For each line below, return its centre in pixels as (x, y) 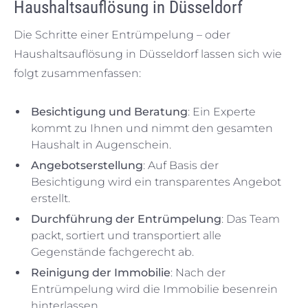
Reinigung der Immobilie (101, 273)
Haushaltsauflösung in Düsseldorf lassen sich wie (148, 54)
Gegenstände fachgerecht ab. (112, 252)
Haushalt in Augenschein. (101, 145)
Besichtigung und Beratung (109, 112)
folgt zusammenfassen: (77, 73)
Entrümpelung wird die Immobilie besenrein (154, 289)
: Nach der (198, 273)
